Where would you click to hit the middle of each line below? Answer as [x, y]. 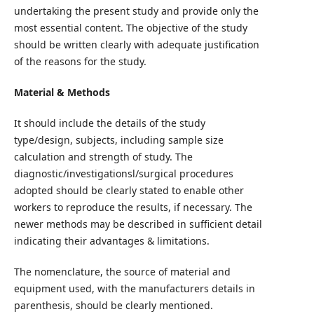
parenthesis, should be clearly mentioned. [113, 305]
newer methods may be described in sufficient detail [138, 224]
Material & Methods [62, 92]
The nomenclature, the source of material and [122, 271]
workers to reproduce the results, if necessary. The [133, 207]
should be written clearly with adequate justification [136, 44]
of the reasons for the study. [80, 61]
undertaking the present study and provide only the [136, 11]
